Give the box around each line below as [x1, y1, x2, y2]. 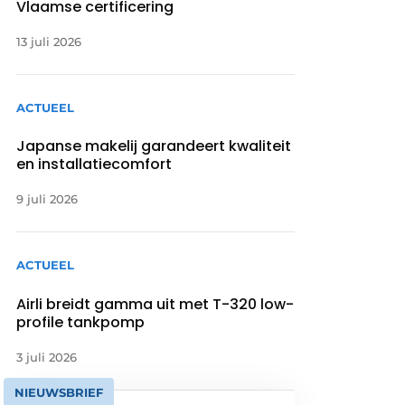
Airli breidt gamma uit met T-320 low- [16, 293, 295, 315]
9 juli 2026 [16, 192, 79, 207]
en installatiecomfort [16, 154, 176, 175]
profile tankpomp [16, 311, 146, 333]
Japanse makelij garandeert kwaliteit [16, 136, 292, 157]
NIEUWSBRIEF [14, 384, 104, 400]
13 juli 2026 [16, 34, 82, 50]
